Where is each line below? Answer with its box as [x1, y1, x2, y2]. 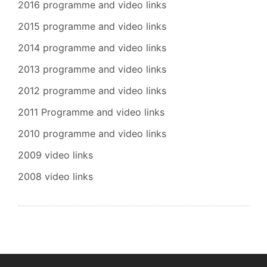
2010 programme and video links [18, 128, 166, 140]
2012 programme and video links [18, 85, 166, 97]
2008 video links [18, 170, 93, 183]
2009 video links [18, 149, 93, 162]
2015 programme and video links [18, 20, 166, 33]
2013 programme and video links [18, 63, 166, 76]
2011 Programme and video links [18, 106, 164, 119]
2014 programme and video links [18, 42, 166, 54]
